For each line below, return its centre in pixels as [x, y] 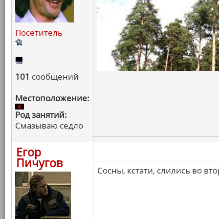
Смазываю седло [49, 125]
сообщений [54, 77]
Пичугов [39, 163]
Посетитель [39, 33]
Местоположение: [52, 98]
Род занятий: [41, 115]
